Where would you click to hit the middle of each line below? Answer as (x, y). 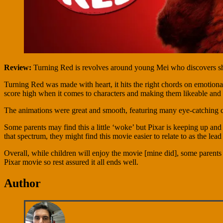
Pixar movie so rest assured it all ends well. (71, 162)
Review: (19, 67)
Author (22, 183)
